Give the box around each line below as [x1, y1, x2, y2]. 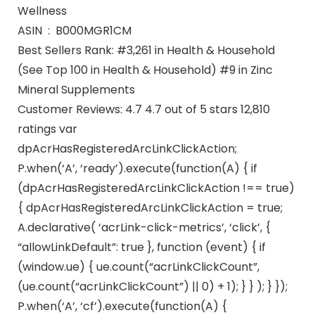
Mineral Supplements [17, 81, 135, 98]
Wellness [17, 2, 67, 19]
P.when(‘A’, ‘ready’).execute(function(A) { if [17, 160, 257, 176]
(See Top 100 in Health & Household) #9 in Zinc [17, 61, 273, 78]
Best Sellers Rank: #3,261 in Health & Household [17, 41, 275, 58]
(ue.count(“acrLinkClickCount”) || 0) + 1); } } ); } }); [17, 278, 288, 295]
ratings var [17, 120, 77, 137]
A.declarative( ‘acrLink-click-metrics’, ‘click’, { [17, 219, 271, 236]
